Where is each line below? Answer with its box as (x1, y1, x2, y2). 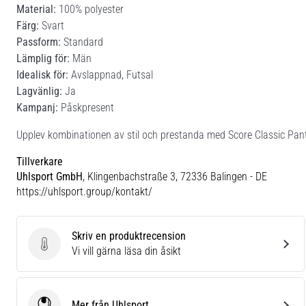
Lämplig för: (16, 51, 70, 65)
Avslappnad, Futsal (68, 68, 153, 81)
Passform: (16, 35, 61, 48)
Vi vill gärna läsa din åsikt (72, 244, 181, 258)
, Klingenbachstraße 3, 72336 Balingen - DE (83, 169, 267, 183)
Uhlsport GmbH (16, 169, 83, 183)
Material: (16, 2, 56, 16)
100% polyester (56, 2, 124, 16)
